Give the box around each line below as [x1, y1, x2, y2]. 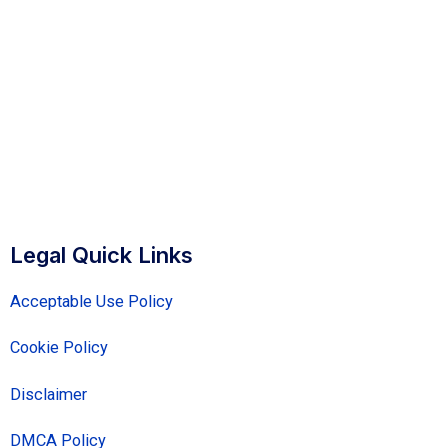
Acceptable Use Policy [10, 291, 173, 311]
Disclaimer [10, 384, 87, 404]
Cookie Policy [10, 338, 108, 358]
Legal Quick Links [10, 241, 193, 268]
